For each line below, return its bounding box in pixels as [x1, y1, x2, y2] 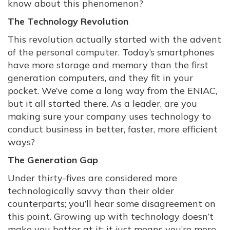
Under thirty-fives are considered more [8, 172, 177, 184]
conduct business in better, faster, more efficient [8, 123, 218, 135]
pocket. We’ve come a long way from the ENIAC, [8, 85, 217, 97]
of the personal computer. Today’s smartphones [8, 46, 214, 58]
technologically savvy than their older [8, 185, 174, 197]
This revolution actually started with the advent [8, 33, 221, 45]
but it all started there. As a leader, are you [8, 98, 197, 109]
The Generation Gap [8, 154, 98, 166]
